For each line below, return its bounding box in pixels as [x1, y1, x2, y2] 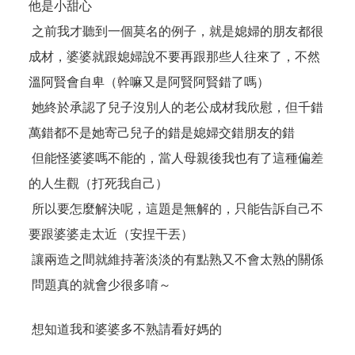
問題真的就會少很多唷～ [29, 277, 171, 293]
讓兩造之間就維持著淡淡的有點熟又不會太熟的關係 [29, 252, 323, 268]
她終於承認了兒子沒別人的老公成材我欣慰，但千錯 [29, 100, 323, 116]
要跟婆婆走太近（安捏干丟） [29, 227, 193, 242]
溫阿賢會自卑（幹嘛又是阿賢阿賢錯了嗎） [29, 74, 269, 90]
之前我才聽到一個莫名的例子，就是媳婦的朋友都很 [29, 24, 323, 40]
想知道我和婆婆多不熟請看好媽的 [29, 322, 222, 338]
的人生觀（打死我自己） [29, 176, 168, 192]
